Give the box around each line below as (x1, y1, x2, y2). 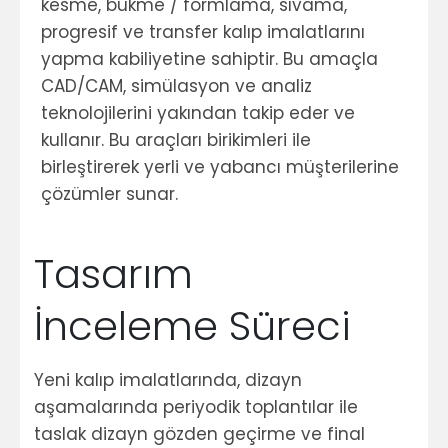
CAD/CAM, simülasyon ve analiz (41, 74, 312, 98)
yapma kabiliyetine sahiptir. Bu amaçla (41, 47, 378, 71)
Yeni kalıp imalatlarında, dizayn (34, 368, 302, 392)
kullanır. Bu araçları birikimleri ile (41, 128, 311, 152)
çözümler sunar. (41, 182, 178, 206)
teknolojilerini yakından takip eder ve (41, 101, 355, 125)
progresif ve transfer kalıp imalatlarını (41, 20, 365, 44)
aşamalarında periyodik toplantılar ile (34, 395, 358, 419)
